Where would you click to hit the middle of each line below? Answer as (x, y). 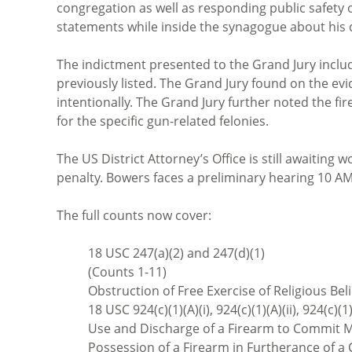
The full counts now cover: (134, 215)
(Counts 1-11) (127, 271)
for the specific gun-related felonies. (163, 121)
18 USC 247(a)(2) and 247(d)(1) (176, 253)
